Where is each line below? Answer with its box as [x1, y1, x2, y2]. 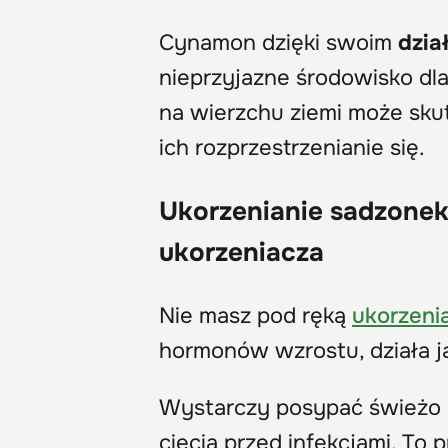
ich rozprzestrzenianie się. [159, 133, 425, 162]
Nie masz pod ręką [159, 302, 352, 331]
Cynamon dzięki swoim [159, 28, 398, 57]
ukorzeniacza [159, 236, 324, 270]
